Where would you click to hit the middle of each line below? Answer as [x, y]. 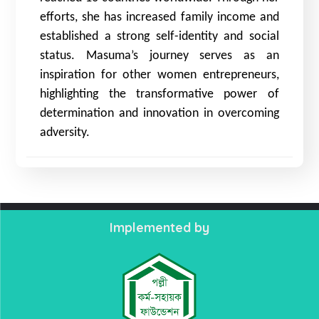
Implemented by [159, 227]
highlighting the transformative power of [159, 94]
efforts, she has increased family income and [159, 17]
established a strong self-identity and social [159, 36]
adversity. [65, 132]
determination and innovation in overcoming [159, 113]
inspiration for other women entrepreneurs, [159, 75]
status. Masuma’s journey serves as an [159, 56]
